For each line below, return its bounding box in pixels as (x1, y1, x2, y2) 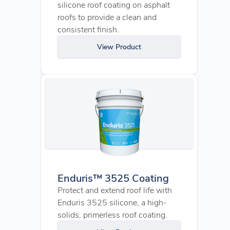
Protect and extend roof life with (57, 184, 172, 195)
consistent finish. (57, 24, 119, 34)
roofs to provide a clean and (57, 11, 157, 22)
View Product (97, 42, 141, 51)
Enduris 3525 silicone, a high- (57, 197, 167, 207)
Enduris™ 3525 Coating (57, 170, 169, 184)
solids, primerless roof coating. (57, 209, 167, 220)
